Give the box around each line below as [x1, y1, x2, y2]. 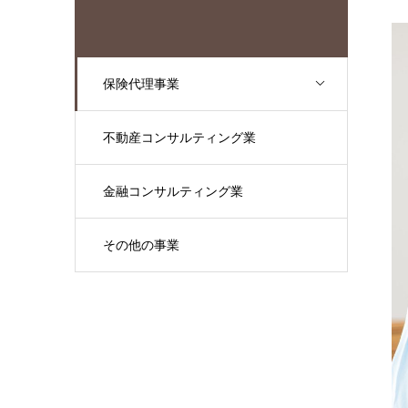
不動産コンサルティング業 [103, 128, 256, 146]
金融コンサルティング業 [103, 182, 243, 199]
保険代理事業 [103, 75, 179, 92]
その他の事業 [103, 236, 179, 253]
